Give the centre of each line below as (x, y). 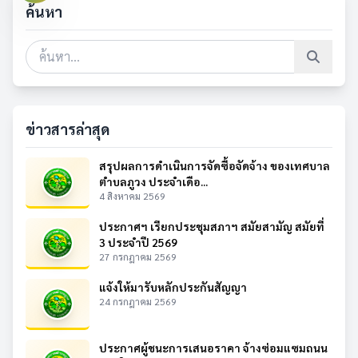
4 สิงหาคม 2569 (132, 196)
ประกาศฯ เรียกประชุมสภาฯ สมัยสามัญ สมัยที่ (212, 226)
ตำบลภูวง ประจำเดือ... (153, 181)
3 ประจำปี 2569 (138, 242)
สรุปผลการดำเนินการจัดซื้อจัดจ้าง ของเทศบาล (215, 165)
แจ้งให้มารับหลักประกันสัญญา (173, 287)
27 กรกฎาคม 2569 (138, 257)
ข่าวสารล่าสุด (68, 129)
